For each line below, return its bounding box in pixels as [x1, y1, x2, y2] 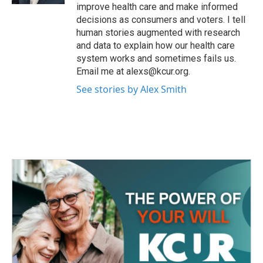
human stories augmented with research [76, 27, 240, 38]
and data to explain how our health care [76, 40, 235, 51]
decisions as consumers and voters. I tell [76, 14, 245, 25]
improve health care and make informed [76, 1, 238, 12]
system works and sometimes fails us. [76, 53, 236, 64]
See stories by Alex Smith [76, 83, 187, 96]
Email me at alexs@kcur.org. [76, 66, 190, 77]
